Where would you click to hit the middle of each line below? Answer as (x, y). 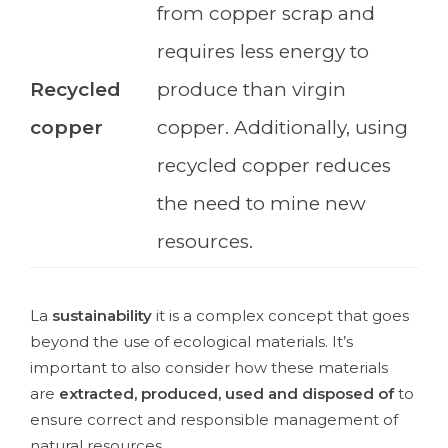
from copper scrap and (266, 14)
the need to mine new (261, 204)
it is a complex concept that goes (280, 316)
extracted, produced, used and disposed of (226, 394)
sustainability (102, 316)
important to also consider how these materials (209, 368)
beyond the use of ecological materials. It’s (191, 342)
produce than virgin (251, 90)
